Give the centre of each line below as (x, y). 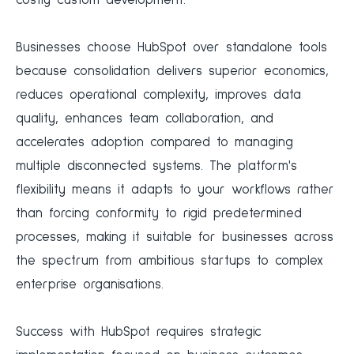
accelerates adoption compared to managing (154, 143)
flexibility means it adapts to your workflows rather (175, 190)
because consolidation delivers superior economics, (172, 72)
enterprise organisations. (90, 285)
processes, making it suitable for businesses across (175, 238)
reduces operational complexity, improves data (158, 96)
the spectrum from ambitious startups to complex (169, 262)
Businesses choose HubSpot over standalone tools (171, 48)
